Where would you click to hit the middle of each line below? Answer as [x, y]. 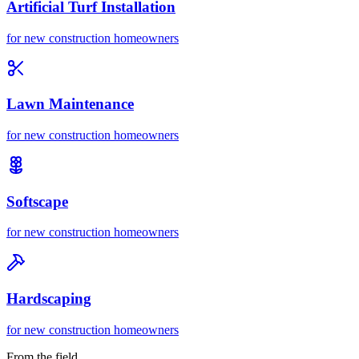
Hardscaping [49, 299]
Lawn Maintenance [70, 104]
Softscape [37, 201]
